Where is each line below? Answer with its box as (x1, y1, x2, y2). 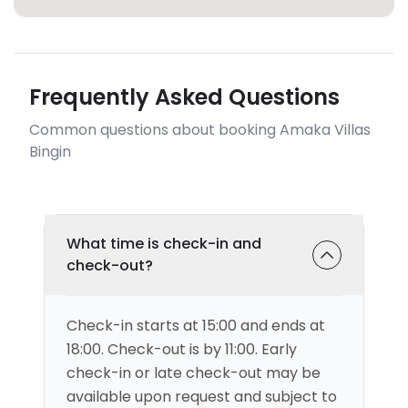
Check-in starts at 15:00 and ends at (66, 315, 325, 336)
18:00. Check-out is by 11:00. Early (66, 339, 297, 360)
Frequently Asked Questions (29, 82, 340, 112)
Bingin (29, 141, 71, 162)
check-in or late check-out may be (66, 362, 321, 383)
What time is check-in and (66, 233, 261, 254)
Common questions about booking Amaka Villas (29, 119, 371, 140)
